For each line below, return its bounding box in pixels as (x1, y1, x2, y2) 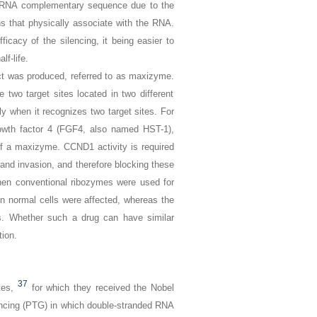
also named (85, 124, 144, 135)
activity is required (93, 142, 175, 153)
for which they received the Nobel (31, 282, 175, 294)
